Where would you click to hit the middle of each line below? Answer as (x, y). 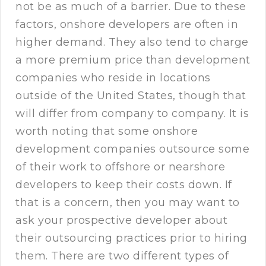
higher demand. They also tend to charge (132, 42)
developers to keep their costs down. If (124, 185)
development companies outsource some (132, 149)
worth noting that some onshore (107, 132)
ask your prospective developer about (121, 221)
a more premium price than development (133, 60)
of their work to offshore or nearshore (120, 167)
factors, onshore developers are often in (127, 25)
